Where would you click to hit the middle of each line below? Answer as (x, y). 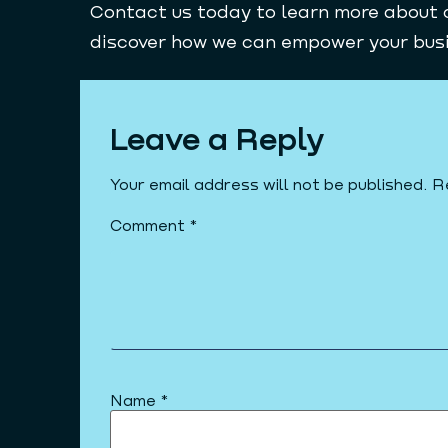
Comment (149, 224)
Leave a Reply (217, 137)
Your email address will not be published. (269, 184)
